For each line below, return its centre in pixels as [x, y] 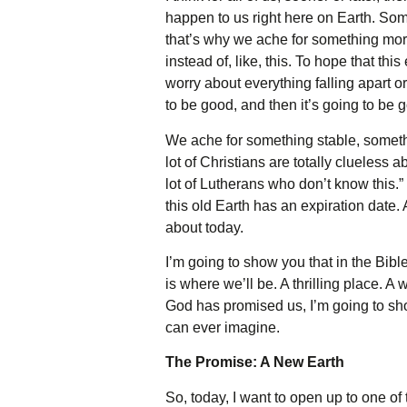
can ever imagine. [223, 328]
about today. [204, 227]
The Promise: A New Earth [255, 362]
